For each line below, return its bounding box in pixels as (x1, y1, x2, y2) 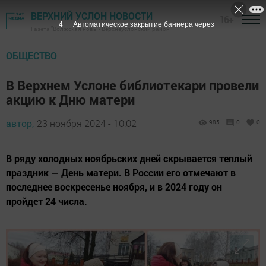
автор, (6, 117, 34, 129)
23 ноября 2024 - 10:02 (37, 117, 137, 129)
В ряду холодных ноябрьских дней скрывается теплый (6, 152, 252, 164)
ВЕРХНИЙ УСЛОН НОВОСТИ (31, 9, 153, 22)
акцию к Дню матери (6, 91, 135, 108)
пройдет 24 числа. (6, 195, 87, 207)
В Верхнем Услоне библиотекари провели (6, 77, 259, 94)
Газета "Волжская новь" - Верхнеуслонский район (31, 25, 170, 33)
